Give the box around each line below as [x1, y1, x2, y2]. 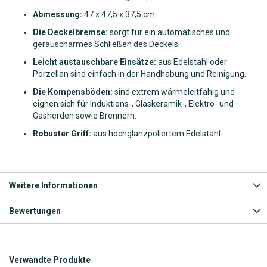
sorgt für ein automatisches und [108, 27, 230, 37]
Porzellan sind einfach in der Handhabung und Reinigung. [33, 69, 246, 79]
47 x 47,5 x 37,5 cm [82, 9, 155, 19]
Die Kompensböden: [33, 86, 113, 97]
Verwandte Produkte [9, 254, 91, 265]
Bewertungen [9, 206, 61, 216]
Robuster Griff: [33, 128, 91, 138]
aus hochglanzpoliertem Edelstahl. [91, 128, 222, 138]
